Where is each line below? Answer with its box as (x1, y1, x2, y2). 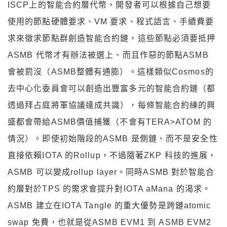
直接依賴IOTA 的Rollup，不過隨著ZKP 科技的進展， (8, 150, 217, 160)
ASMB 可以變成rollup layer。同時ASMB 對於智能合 (8, 167, 215, 176)
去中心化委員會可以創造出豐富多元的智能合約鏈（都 (8, 84, 216, 93)
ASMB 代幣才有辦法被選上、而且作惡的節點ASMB (8, 50, 209, 59)
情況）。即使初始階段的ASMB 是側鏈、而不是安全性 (8, 134, 218, 143)
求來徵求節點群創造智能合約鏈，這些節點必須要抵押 (8, 33, 216, 43)
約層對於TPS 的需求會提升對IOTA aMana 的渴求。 (8, 184, 211, 193)
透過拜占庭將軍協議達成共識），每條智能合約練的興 (8, 100, 216, 109)
